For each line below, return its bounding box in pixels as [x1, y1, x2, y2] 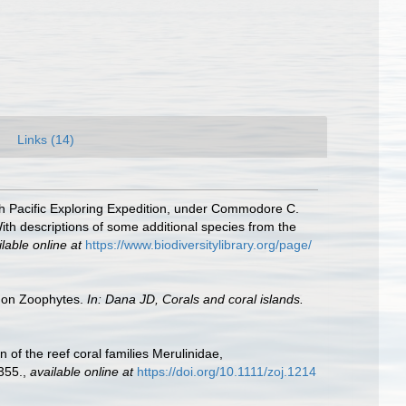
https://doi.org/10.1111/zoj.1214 [137, 364, 316, 379]
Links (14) [17, 132, 74, 147]
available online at [30, 364, 133, 379]
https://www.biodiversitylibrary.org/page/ [85, 237, 312, 252]
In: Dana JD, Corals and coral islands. [87, 292, 304, 306]
